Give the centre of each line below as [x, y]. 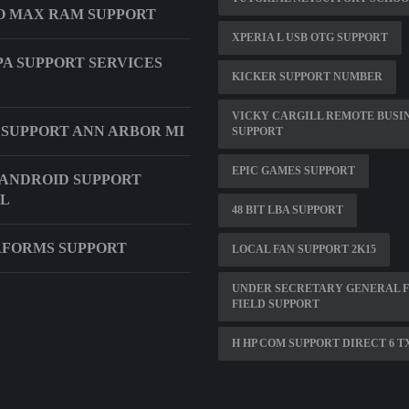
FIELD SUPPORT [276, 304]
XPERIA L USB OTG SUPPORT [310, 37]
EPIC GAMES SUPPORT [294, 170]
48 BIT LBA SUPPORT [288, 210]
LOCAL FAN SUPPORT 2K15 [304, 249]
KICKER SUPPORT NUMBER [307, 76]
